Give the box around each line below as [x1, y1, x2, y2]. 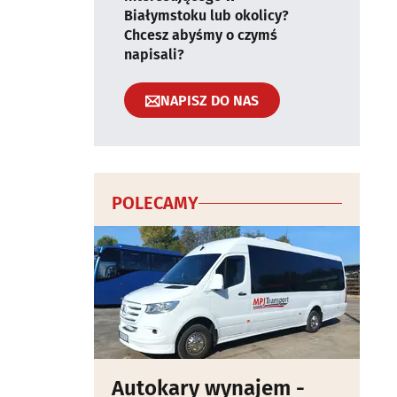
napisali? [124, 46, 184, 63]
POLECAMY [112, 192, 198, 214]
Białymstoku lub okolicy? [124, 7, 289, 24]
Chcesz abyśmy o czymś [124, 27, 277, 43]
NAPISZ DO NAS [160, 91, 259, 109]
